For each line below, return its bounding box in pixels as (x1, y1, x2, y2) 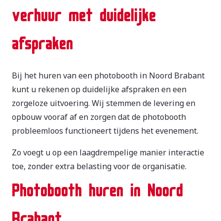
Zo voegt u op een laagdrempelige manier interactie (12, 147, 204, 158)
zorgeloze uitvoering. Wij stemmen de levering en (12, 97, 195, 109)
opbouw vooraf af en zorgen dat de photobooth (12, 111, 186, 122)
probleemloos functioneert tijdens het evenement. (12, 125, 198, 136)
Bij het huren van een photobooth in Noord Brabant (12, 70, 205, 81)
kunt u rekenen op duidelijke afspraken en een (12, 83, 186, 95)
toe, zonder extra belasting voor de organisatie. (12, 160, 186, 172)
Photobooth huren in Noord (12, 172, 183, 201)
